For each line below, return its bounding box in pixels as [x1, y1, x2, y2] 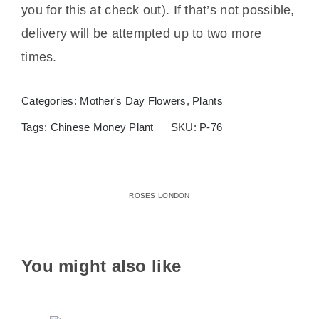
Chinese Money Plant [50, 120, 154, 133]
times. [21, 49, 57, 64]
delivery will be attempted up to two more [21, 26, 262, 41]
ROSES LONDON [129, 191, 190, 199]
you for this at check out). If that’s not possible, [21, 2, 295, 17]
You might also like [21, 256, 182, 276]
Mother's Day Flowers [80, 94, 187, 107]
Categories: [21, 94, 80, 107]
